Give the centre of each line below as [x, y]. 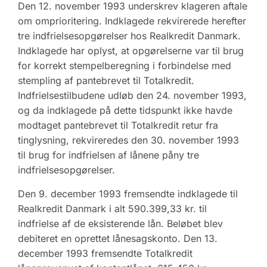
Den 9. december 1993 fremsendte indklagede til [128, 194]
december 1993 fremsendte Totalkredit [105, 253]
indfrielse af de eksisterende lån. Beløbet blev [120, 223]
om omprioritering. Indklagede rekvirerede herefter [132, 21]
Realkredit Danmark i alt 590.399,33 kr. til [112, 209]
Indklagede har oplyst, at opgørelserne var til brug [131, 51]
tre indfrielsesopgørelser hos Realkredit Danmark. [129, 36]
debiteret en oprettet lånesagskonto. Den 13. [118, 238]
